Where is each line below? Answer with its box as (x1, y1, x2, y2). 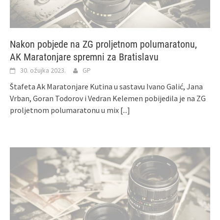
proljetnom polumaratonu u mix (10, 105, 120, 115)
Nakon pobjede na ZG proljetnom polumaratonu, (10, 38, 197, 50)
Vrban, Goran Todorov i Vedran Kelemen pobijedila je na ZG (10, 93, 206, 103)
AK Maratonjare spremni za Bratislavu (10, 51, 159, 63)
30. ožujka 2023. (20, 65, 66, 75)
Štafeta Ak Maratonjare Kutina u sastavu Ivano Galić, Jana (10, 81, 203, 91)
